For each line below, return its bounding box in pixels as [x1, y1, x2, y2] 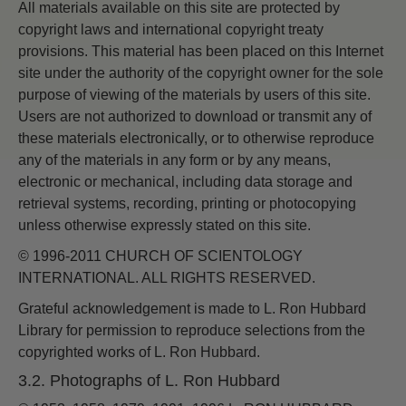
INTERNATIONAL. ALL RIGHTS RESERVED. [18, 269, 315, 285]
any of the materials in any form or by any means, [18, 151, 331, 168]
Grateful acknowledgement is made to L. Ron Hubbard [18, 300, 366, 316]
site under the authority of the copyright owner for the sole [18, 64, 383, 81]
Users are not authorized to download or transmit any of [18, 108, 372, 124]
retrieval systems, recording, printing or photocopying [18, 195, 356, 211]
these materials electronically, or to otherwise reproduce [18, 130, 374, 146]
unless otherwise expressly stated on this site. [18, 217, 311, 233]
